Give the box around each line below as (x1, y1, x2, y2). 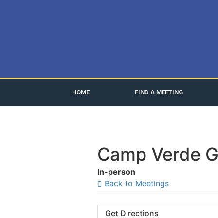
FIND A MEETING (135, 89, 183, 96)
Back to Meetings (102, 179, 169, 188)
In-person (97, 167, 135, 177)
